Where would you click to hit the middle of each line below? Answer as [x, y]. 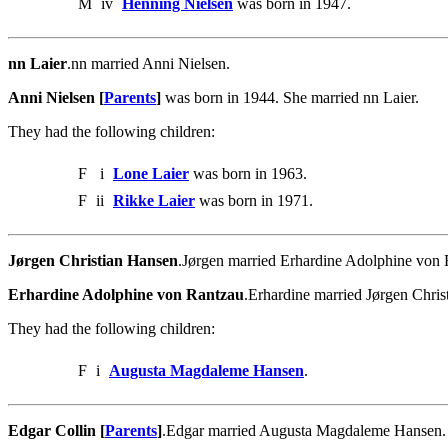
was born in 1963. [248, 174]
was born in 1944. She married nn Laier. [290, 98]
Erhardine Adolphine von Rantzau [126, 295]
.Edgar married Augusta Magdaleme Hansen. [304, 431]
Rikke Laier [154, 201]
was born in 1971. [254, 201]
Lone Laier [151, 174]
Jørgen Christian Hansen [93, 261]
